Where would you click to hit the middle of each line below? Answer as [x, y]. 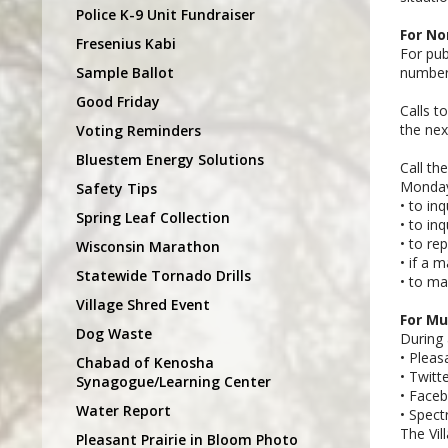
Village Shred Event [143, 304]
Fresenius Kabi [126, 43]
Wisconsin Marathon [148, 246]
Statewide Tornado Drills [163, 275]
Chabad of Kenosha [145, 362]
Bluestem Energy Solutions [170, 159]
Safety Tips [116, 188]
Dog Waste [114, 333]
